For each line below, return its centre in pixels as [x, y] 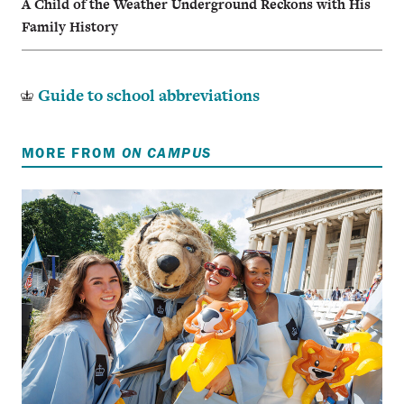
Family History [70, 27]
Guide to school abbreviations [148, 96]
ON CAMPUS [166, 152]
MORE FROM [72, 152]
